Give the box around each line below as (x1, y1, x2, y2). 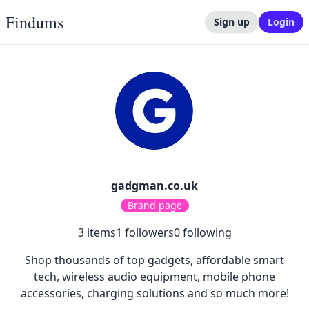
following (179, 225, 232, 240)
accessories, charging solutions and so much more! (20, 286, 289, 301)
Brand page (127, 199, 182, 212)
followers (121, 225, 174, 240)
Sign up (214, 15, 250, 28)
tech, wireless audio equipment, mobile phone (34, 269, 275, 284)
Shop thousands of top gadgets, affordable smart (25, 252, 284, 268)
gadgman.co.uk (111, 178, 198, 193)
